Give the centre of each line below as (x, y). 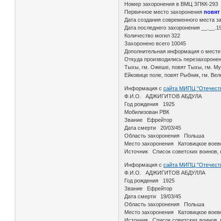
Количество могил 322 (153, 36)
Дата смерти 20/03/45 (153, 128)
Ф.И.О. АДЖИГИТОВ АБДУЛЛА (166, 173)
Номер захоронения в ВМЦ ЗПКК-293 (172, 4)
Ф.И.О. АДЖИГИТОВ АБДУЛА (164, 96)
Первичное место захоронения (164, 12)
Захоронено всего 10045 (156, 44)
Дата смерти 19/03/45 (153, 197)
